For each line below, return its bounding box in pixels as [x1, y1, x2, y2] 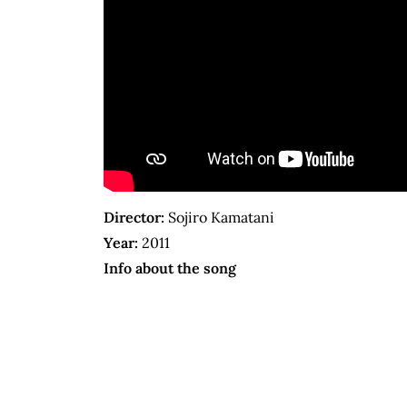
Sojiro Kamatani [164, 208, 274, 227]
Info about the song [104, 259, 236, 278]
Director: [104, 208, 164, 227]
